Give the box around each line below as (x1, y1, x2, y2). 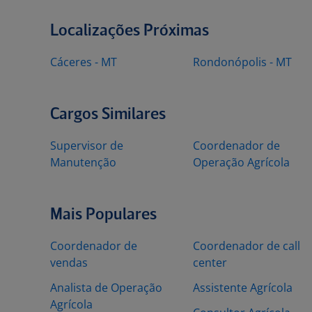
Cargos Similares (50, 107, 166, 123)
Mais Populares (50, 207, 157, 223)
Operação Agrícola (193, 155, 290, 170)
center (193, 255, 227, 270)
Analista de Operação (50, 280, 162, 295)
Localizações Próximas (50, 23, 209, 39)
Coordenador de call (193, 238, 300, 253)
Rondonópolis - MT (193, 54, 292, 70)
